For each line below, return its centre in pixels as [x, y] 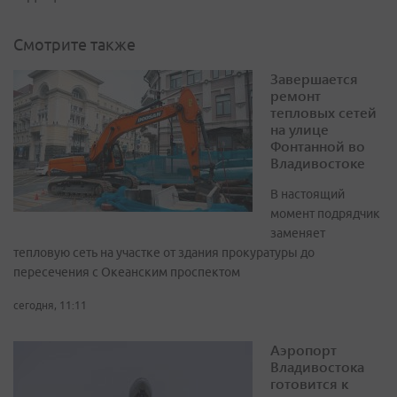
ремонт [296, 96]
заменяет [298, 234]
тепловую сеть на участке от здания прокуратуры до [164, 253]
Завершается [314, 79]
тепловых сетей [323, 113]
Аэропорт [304, 350]
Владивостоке [318, 163]
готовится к [309, 384]
